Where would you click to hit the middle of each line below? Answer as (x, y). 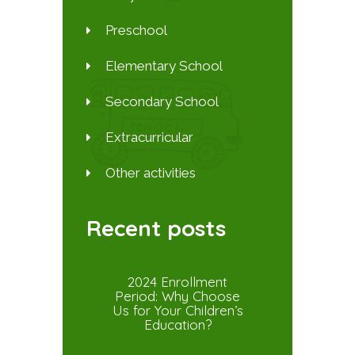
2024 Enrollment (177, 281)
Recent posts (156, 227)
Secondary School (162, 102)
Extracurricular (149, 137)
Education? (177, 324)
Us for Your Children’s (177, 310)
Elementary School (164, 66)
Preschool (136, 31)
